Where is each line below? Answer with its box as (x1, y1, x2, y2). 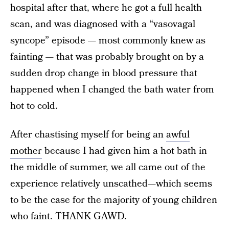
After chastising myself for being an (10, 128, 166, 142)
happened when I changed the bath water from (10, 83, 214, 97)
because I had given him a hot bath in (42, 144, 207, 158)
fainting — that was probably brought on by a (10, 50, 204, 64)
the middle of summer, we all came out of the (10, 161, 205, 174)
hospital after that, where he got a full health (10, 1, 202, 15)
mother (10, 144, 42, 158)
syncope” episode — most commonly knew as (10, 34, 205, 48)
